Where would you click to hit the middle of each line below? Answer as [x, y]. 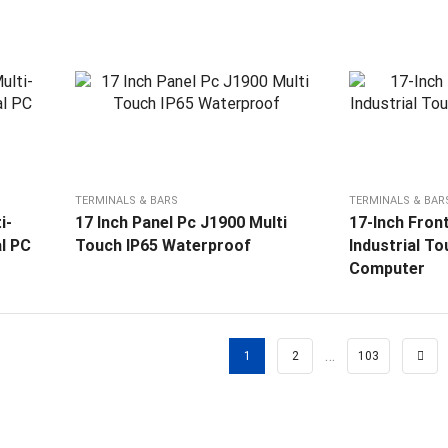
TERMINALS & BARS [126, 201]
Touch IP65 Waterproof [162, 246]
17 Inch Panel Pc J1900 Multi [180, 223]
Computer [386, 269]
